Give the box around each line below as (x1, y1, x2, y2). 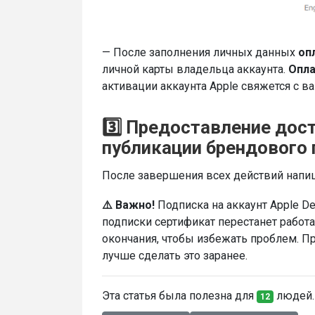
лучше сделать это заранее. (102, 249, 253, 263)
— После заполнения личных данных (102, 46, 298, 60)
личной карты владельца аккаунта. (102, 63, 288, 77)
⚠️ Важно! (102, 198, 157, 212)
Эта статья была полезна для (102, 289, 257, 303)
